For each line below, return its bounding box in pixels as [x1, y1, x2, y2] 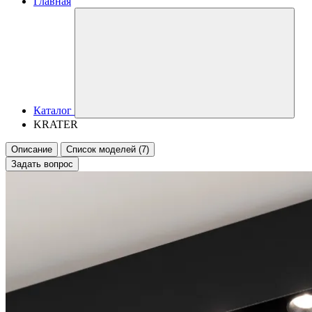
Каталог [33, 104, 72, 116]
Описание [11, 144, 52, 155]
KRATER [33, 118, 78, 130]
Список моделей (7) [66, 144, 149, 155]
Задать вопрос [11, 159, 73, 169]
